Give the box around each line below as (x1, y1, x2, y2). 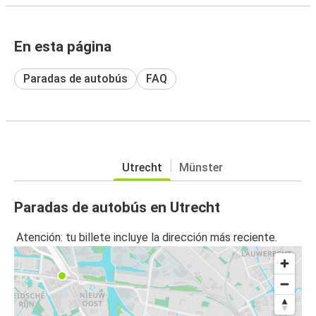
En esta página (14, 37, 111, 55)
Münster (178, 160, 223, 174)
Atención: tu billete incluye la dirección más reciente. (16, 231, 277, 245)
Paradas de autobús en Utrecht (14, 198, 220, 216)
